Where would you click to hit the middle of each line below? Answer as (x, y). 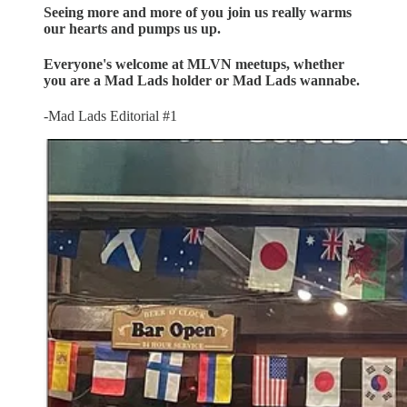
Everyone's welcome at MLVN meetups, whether (194, 65)
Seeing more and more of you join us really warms (198, 12)
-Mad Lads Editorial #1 (110, 116)
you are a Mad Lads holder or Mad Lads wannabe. (202, 81)
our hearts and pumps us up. (132, 28)
